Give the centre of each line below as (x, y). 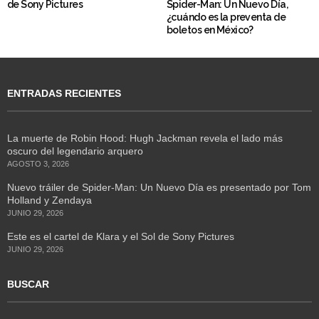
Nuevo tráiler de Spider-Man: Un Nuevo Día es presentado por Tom (159, 188)
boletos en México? (210, 30)
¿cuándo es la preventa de (226, 17)
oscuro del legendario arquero (75, 151)
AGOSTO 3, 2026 (38, 164)
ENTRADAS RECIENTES (64, 94)
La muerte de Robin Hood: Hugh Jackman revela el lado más (145, 138)
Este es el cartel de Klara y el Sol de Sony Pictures (121, 237)
